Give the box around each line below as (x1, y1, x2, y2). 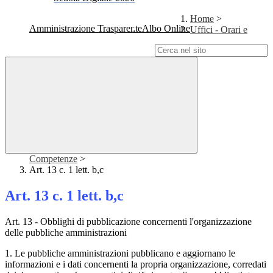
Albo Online (142, 23, 190, 34)
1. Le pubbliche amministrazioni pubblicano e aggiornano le (5, 248, 235, 259)
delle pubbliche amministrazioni (5, 227, 127, 238)
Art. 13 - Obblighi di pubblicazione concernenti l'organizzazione (5, 216, 252, 227)
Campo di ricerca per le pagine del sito (5, 44, 152, 55)
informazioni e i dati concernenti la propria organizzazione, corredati (5, 259, 266, 270)
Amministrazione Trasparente (29, 23, 142, 34)
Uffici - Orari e (190, 24, 247, 35)
